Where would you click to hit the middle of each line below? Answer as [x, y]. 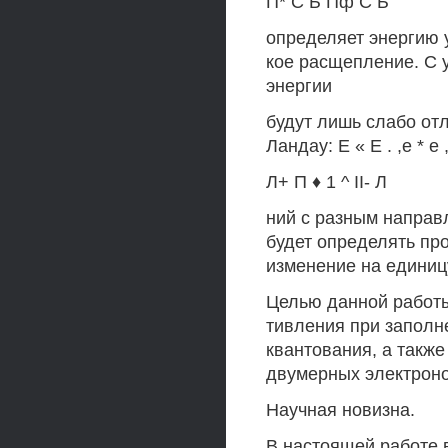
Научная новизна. [340, 410]
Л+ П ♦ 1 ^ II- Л [326, 182]
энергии [299, 86]
